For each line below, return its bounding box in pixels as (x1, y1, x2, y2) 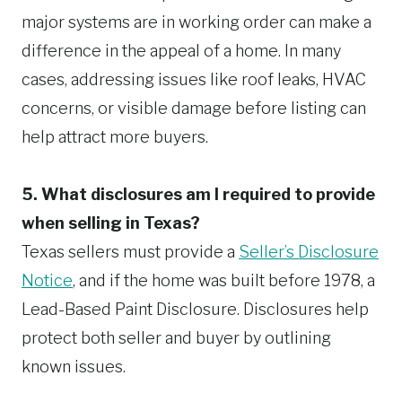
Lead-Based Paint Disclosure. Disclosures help (22, 300, 369, 319)
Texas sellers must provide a (22, 242, 239, 261)
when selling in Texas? (22, 214, 200, 232)
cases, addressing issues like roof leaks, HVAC (22, 70, 366, 89)
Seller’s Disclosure (239, 242, 379, 261)
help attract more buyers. (22, 127, 208, 146)
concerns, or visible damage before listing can (22, 99, 366, 118)
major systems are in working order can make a (22, 13, 371, 31)
